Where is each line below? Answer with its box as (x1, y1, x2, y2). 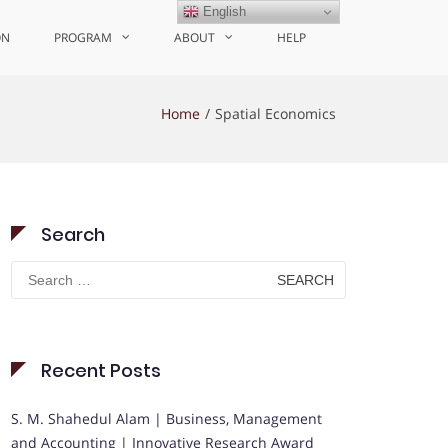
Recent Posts (41, 358, 161, 383)
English (199, 3, 247, 19)
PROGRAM (54, 29, 112, 46)
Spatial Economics (215, 104, 336, 123)
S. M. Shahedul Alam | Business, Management (11, 409, 322, 428)
